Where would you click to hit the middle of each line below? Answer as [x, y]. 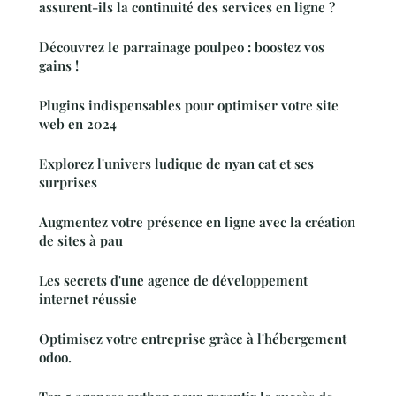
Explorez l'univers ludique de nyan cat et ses [176, 163]
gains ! [59, 65]
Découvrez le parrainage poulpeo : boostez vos [182, 46]
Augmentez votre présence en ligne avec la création [197, 221]
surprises [68, 182]
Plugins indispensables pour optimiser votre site [189, 105]
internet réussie [88, 298]
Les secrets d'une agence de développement [173, 280]
